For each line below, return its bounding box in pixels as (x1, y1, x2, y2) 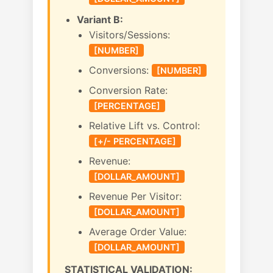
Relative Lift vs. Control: (89, 119, 200, 132)
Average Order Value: (89, 225, 186, 238)
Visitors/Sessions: (89, 29, 170, 41)
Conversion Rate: (89, 84, 168, 96)
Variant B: (77, 13, 123, 26)
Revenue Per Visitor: (89, 190, 182, 202)
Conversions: (89, 64, 152, 76)
